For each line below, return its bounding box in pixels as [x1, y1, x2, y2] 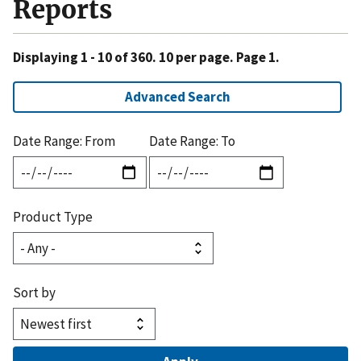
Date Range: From [13, 131, 115, 150]
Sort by [13, 283, 56, 301]
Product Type [13, 207, 93, 226]
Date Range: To [149, 131, 236, 150]
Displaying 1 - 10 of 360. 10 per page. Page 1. [13, 48, 280, 66]
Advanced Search [124, 87, 230, 106]
